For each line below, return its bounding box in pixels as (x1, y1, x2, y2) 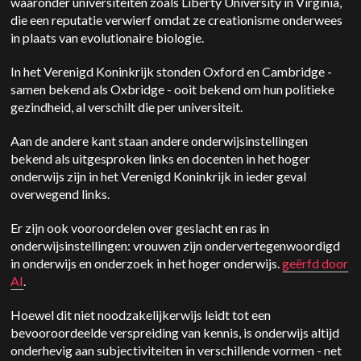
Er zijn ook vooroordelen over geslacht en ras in (10, 220, 270, 236)
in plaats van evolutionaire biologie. (10, 30, 207, 46)
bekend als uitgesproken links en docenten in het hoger (10, 151, 311, 167)
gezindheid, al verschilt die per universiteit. (10, 99, 243, 115)
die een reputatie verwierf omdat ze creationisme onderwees (10, 12, 343, 28)
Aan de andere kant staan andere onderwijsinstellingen (10, 133, 309, 149)
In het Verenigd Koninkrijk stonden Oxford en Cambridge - (10, 64, 333, 80)
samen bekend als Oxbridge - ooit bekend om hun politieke (10, 81, 335, 98)
